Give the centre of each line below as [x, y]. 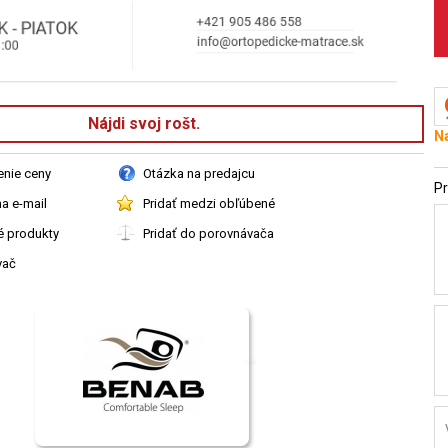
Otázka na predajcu [199, 173]
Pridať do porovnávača [208, 233]
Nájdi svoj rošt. [144, 123]
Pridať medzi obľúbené [209, 203]
